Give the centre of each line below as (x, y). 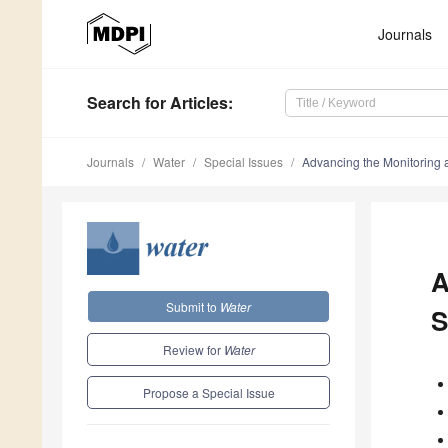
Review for (193, 349)
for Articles (184, 103)
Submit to (193, 306)
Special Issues (243, 162)
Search (114, 103)
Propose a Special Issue (208, 392)
